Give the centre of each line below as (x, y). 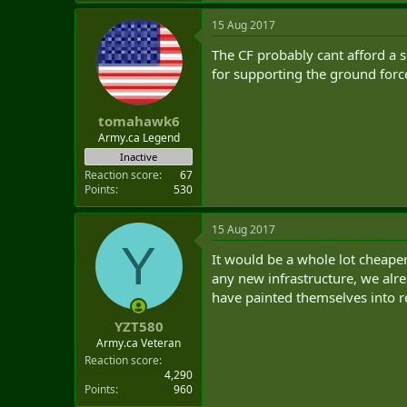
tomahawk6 (139, 121)
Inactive (139, 157)
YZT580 (139, 326)
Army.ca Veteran (139, 342)
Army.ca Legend (139, 138)
